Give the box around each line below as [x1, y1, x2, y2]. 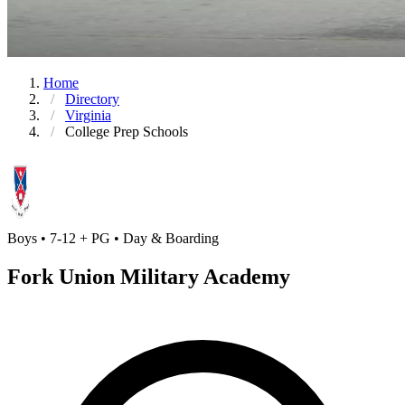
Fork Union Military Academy [7, 264, 290, 288]
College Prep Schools [65, 124, 188, 139]
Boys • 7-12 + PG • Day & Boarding [7, 231, 219, 246]
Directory [65, 91, 119, 107]
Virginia [65, 108, 111, 123]
